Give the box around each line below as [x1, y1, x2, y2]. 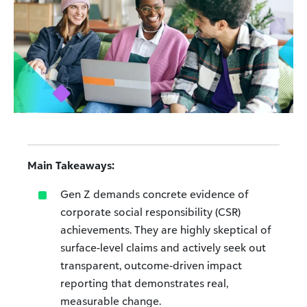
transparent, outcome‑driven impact [60, 258, 242, 273]
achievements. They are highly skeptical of [60, 223, 271, 237]
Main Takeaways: [27, 158, 114, 173]
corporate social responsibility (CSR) [60, 205, 241, 219]
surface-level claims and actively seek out [60, 241, 266, 255]
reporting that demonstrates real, [60, 276, 228, 291]
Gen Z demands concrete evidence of [60, 187, 248, 201]
